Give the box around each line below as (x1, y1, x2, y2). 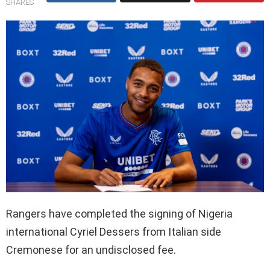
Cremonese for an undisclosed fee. (6, 243, 176, 257)
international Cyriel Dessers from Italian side (6, 225, 221, 239)
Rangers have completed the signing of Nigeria (6, 207, 233, 221)
